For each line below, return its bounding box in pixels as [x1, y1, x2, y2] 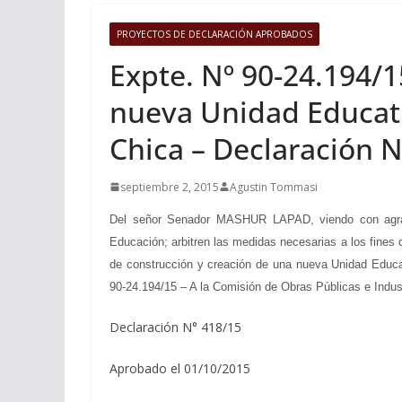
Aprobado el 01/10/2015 [109, 359, 250, 377]
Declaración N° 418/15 [109, 318, 241, 336]
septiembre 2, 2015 [120, 179, 219, 195]
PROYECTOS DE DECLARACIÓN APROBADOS [117, 27, 312, 40]
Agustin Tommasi [230, 179, 318, 195]
